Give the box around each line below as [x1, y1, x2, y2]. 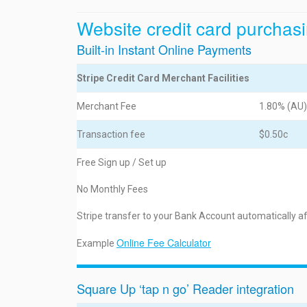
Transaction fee [77, 129, 145, 140]
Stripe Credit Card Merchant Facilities [77, 73, 249, 84]
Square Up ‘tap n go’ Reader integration [77, 280, 294, 297]
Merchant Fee [77, 101, 136, 112]
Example [77, 238, 116, 249]
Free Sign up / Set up [77, 157, 167, 168]
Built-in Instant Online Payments [77, 40, 251, 58]
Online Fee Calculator [116, 236, 211, 249]
